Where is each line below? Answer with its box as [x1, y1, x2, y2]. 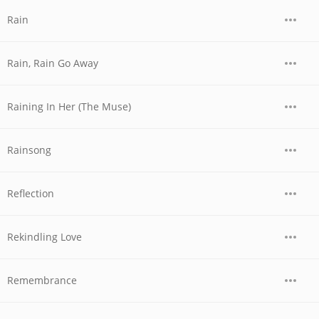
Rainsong [7, 143, 51, 157]
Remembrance [7, 273, 77, 287]
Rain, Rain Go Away [7, 56, 98, 70]
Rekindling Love [7, 230, 82, 244]
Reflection [7, 187, 54, 200]
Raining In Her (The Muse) [7, 100, 131, 113]
